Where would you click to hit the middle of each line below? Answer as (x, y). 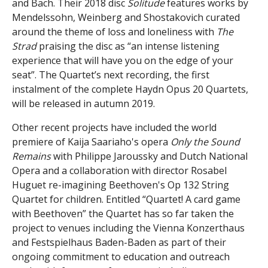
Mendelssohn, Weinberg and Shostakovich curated (126, 17)
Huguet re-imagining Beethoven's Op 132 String (121, 185)
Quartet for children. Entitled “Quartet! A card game (126, 199)
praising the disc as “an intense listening (129, 46)
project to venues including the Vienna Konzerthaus (128, 228)
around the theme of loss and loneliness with (113, 31)
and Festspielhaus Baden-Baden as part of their (119, 242)
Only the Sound (205, 141)
